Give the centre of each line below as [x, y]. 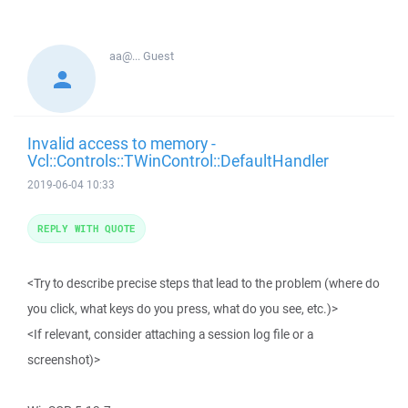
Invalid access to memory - [122, 143]
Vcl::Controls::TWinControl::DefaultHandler [178, 160]
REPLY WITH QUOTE [87, 228]
